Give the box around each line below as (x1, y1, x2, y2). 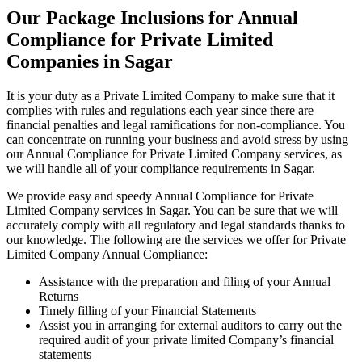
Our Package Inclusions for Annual (6, 7, 298, 29)
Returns (39, 288, 78, 303)
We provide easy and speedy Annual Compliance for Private (6, 188, 314, 203)
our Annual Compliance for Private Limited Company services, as (6, 146, 342, 161)
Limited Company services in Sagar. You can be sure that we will (6, 203, 338, 217)
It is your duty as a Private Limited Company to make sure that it (6, 88, 335, 103)
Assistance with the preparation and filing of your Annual (39, 274, 330, 288)
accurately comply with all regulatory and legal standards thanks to (6, 217, 345, 232)
